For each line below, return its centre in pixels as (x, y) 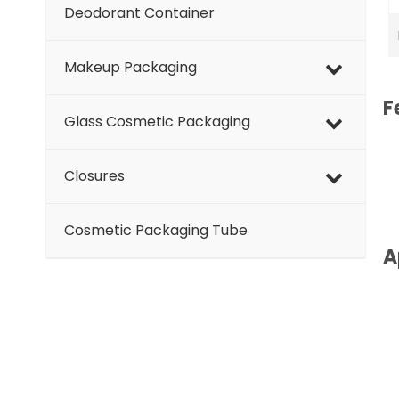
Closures (94, 176)
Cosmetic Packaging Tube (156, 231)
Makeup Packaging (130, 68)
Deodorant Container (139, 13)
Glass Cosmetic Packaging (157, 122)
